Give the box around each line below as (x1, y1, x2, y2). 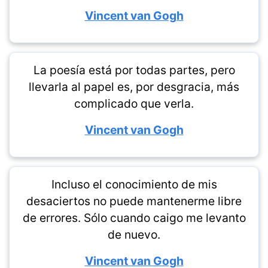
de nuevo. (108, 227, 160, 242)
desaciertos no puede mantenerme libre (26, 194, 242, 208)
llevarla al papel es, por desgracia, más (29, 80, 239, 94)
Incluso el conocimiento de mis (51, 177, 217, 191)
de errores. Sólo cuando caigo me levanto (22, 211, 246, 225)
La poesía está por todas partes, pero (33, 63, 235, 77)
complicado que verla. (74, 96, 194, 111)
